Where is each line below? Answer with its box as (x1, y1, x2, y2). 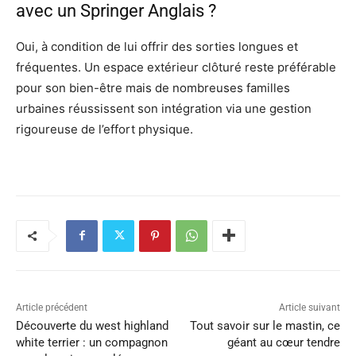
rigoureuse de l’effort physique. (16, 121, 193, 137)
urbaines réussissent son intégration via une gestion (16, 100, 311, 116)
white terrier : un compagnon (16, 335, 168, 350)
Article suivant (278, 301, 340, 313)
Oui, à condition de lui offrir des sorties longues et (16, 38, 298, 54)
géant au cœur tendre (226, 335, 340, 350)
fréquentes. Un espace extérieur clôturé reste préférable (16, 59, 336, 75)
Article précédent (16, 301, 87, 313)
